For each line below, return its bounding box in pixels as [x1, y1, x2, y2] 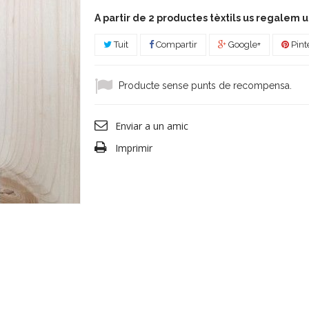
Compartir [153, 39, 197, 50]
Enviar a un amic [114, 119, 188, 132]
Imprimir [114, 141, 152, 154]
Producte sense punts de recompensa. [118, 80, 292, 91]
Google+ [226, 39, 261, 50]
